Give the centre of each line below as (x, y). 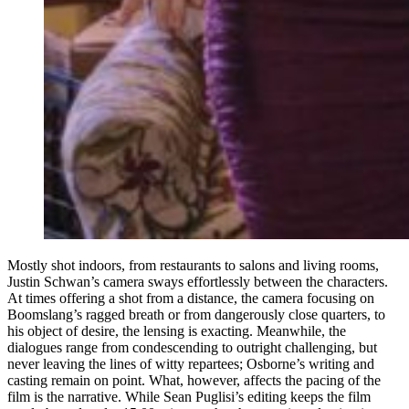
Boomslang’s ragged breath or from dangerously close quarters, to (196, 314)
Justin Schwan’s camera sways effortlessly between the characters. (198, 281)
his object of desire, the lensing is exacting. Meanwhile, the (177, 330)
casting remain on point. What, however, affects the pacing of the (194, 380)
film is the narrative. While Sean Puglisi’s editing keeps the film (189, 396)
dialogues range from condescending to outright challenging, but (192, 347)
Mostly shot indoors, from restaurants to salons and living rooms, (193, 265)
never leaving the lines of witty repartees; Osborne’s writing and (191, 363)
